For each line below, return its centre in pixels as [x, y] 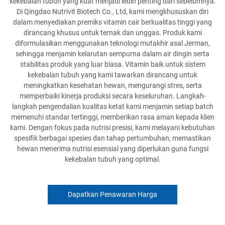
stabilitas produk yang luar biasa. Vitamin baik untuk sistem [113, 64]
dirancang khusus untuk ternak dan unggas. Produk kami [113, 33]
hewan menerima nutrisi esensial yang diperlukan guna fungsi [113, 149]
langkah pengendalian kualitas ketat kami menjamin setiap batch [113, 106]
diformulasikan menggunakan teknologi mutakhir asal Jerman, [113, 43]
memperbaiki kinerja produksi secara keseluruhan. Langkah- [113, 96]
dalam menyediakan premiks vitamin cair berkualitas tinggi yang [113, 22]
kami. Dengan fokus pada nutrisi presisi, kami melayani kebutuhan [113, 128]
